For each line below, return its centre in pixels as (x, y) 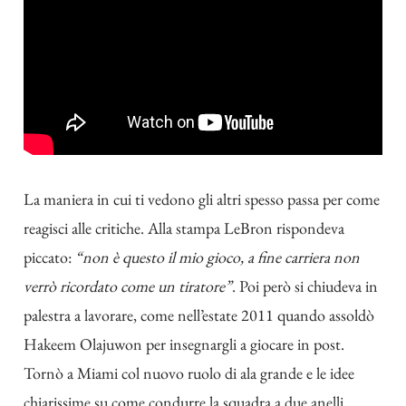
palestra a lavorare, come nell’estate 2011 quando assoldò (199, 314)
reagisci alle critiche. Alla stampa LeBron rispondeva (184, 227)
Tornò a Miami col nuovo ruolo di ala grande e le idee (189, 372)
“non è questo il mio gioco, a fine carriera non (217, 256)
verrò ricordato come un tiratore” (128, 285)
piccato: (49, 256)
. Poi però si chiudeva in (305, 285)
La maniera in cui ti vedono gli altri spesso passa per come (202, 198)
